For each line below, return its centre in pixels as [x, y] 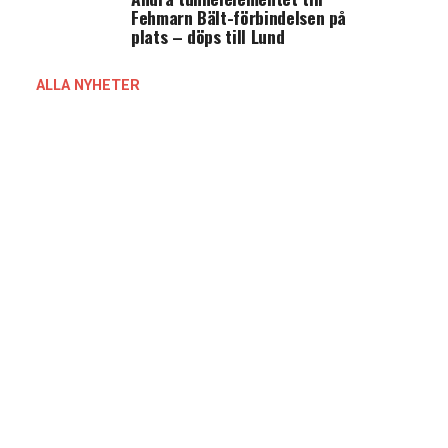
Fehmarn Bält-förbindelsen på [239, 17]
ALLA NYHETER [88, 85]
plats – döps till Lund [208, 36]
